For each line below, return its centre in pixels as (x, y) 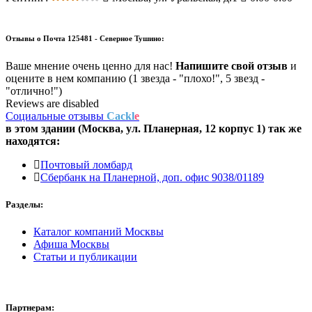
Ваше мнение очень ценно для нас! (91, 65)
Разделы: (24, 205)
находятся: (33, 141)
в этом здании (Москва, (66, 128)
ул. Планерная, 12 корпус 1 (194, 128)
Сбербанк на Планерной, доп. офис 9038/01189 (152, 177)
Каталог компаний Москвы (99, 232)
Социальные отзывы (56, 116)
